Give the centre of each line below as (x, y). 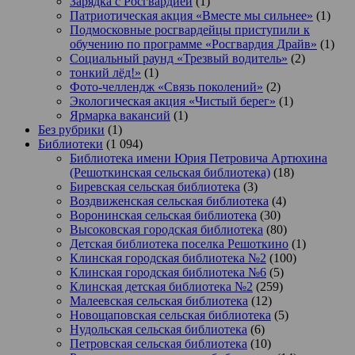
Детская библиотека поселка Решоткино (179, 244)
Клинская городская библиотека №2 (168, 258)
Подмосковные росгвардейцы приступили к (190, 30)
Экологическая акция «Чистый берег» (173, 101)
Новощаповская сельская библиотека (170, 315)
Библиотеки (71, 144)
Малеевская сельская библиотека (159, 301)
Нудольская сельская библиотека (158, 330)
